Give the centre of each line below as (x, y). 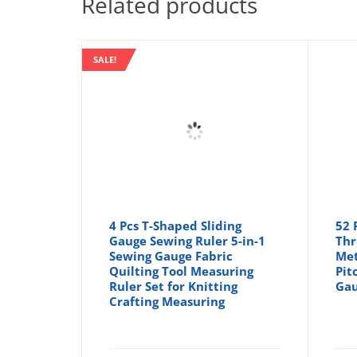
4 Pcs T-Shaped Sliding (176, 225)
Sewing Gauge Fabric (171, 255)
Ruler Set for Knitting (174, 286)
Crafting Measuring (167, 301)
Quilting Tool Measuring (182, 271)
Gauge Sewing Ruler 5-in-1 (188, 240)
